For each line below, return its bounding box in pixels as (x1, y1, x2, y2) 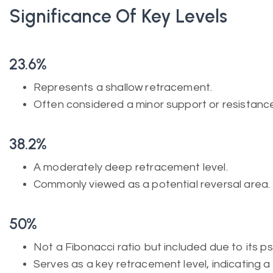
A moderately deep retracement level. (34, 161, 228, 173)
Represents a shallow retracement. (34, 82, 213, 93)
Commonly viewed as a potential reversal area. (34, 179, 271, 190)
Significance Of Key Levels (9, 5, 228, 27)
